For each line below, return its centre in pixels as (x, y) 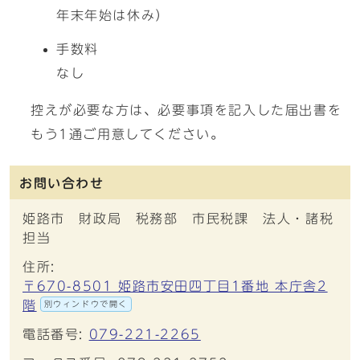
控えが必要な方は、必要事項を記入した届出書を (186, 110)
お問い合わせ (62, 183)
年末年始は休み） (113, 15)
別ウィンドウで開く (86, 304)
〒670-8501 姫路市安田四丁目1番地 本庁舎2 (175, 286)
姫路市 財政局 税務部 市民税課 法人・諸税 (178, 219)
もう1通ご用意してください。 (128, 134)
